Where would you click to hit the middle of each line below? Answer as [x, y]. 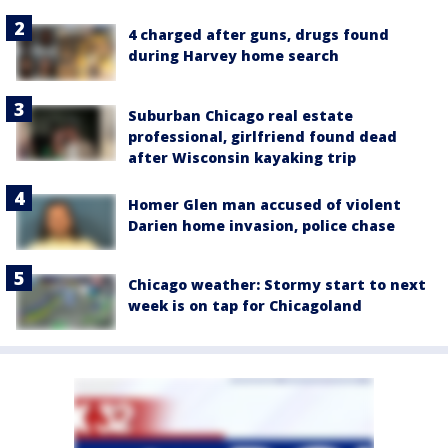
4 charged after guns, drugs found [258, 35]
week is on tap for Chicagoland [245, 305]
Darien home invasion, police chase [261, 225]
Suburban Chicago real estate [240, 115]
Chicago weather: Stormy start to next [277, 284]
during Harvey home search [233, 56]
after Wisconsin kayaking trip [242, 157]
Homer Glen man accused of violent [264, 204]
